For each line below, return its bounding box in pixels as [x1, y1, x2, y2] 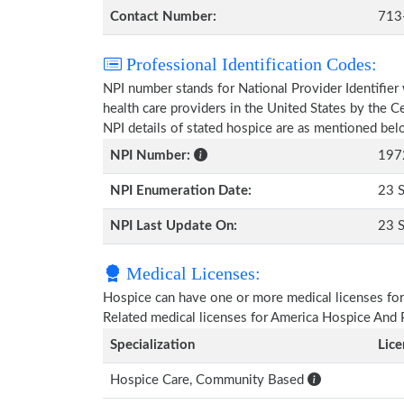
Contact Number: [110, 10, 216, 23]
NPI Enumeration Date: [110, 184, 252, 197]
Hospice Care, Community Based [110, 373, 308, 387]
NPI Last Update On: [110, 219, 237, 233]
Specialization [110, 338, 195, 352]
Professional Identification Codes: [122, 54, 377, 74]
